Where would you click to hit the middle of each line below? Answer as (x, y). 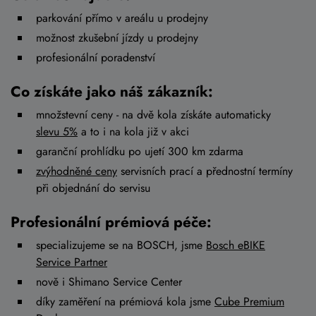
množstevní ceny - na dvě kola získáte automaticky (153, 114)
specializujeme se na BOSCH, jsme (121, 245)
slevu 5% (57, 131)
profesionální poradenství (96, 57)
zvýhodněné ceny (77, 171)
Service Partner (72, 262)
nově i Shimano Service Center (109, 281)
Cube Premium (249, 301)
